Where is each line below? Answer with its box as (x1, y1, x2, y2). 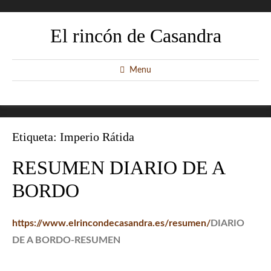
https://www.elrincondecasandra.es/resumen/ (12, 218, 211, 228)
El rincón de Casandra (50, 25, 221, 47)
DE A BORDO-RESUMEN (12, 235, 120, 245)
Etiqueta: (12, 130, 60, 143)
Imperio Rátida (60, 130, 134, 143)
